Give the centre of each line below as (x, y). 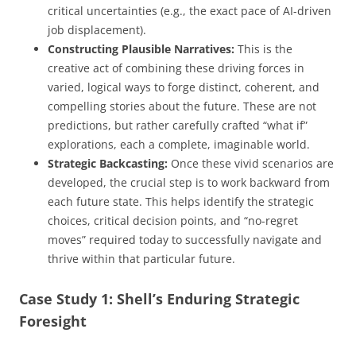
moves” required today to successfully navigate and (185, 239)
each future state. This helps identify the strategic (181, 201)
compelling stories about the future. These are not (182, 106)
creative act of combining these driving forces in (176, 68)
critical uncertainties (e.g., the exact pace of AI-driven (190, 10)
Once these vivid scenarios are (251, 163)
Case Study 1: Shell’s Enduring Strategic (159, 298)
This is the (263, 48)
